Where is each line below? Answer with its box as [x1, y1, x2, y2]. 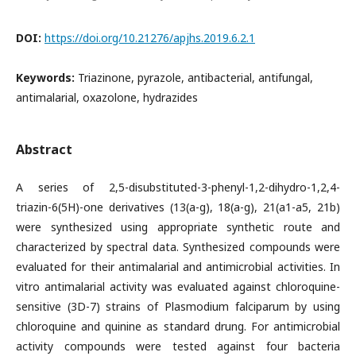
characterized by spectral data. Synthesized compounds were [16, 239, 340, 254]
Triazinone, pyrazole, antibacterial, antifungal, [78, 70, 313, 85]
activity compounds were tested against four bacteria [16, 339, 340, 354]
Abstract [16, 141, 72, 158]
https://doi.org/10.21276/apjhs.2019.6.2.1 [44, 30, 255, 45]
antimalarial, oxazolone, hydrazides [16, 90, 198, 105]
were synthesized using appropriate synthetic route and [16, 219, 340, 234]
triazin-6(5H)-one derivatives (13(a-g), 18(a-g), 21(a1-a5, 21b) [16, 199, 340, 215]
